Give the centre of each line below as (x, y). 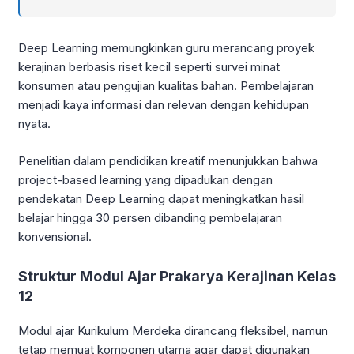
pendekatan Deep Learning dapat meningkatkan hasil (161, 198)
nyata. (34, 124)
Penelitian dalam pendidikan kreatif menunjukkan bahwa (168, 160)
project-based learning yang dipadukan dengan (145, 179)
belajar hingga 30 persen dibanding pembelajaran (150, 217)
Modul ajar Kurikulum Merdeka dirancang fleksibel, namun (173, 330)
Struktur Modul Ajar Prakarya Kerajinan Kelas (177, 276)
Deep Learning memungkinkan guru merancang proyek (166, 48)
